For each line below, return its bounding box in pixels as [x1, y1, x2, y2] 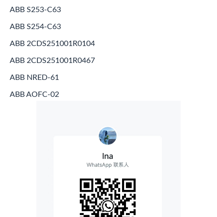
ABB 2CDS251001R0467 [10, 56, 95, 64]
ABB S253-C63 [10, 5, 61, 14]
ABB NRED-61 [10, 73, 59, 81]
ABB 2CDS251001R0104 [10, 39, 95, 47]
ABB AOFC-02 [10, 90, 59, 98]
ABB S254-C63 [10, 22, 61, 31]
